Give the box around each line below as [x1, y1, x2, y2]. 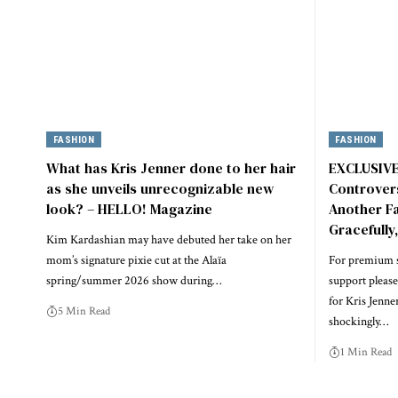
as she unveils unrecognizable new [46, 178, 274, 198]
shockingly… [328, 313, 388, 330]
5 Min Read [58, 303, 110, 319]
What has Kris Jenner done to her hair [46, 157, 296, 178]
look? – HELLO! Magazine [46, 198, 212, 219]
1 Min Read [339, 344, 392, 360]
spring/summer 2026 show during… [46, 272, 221, 289]
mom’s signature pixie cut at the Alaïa [46, 251, 227, 268]
